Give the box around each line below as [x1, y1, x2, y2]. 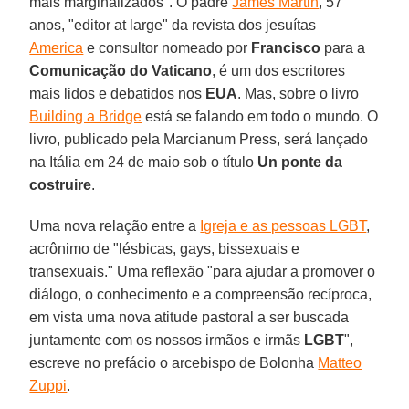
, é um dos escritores [212, 62, 346, 79]
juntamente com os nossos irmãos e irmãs [29, 331, 305, 348]
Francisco [251, 39, 321, 56]
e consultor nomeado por [83, 39, 252, 56]
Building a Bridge [29, 108, 142, 124]
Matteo [318, 354, 362, 371]
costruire [29, 176, 92, 193]
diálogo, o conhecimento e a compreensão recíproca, [29, 286, 372, 302]
